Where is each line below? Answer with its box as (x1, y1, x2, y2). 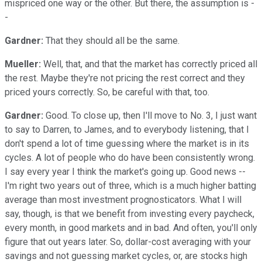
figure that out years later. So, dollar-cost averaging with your (5, 236, 251, 247)
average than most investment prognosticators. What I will (5, 194, 242, 205)
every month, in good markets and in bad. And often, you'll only (5, 222, 257, 233)
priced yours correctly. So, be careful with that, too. (5, 86, 209, 98)
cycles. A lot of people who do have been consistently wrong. (5, 151, 255, 163)
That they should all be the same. (43, 35, 180, 46)
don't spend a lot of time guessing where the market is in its (5, 137, 249, 149)
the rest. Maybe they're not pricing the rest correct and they (5, 72, 245, 84)
